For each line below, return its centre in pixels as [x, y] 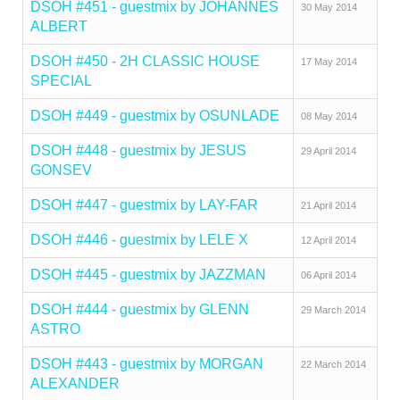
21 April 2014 [329, 205]
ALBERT [59, 26]
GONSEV [61, 170]
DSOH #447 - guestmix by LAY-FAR [144, 205]
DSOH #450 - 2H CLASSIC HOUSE [145, 61]
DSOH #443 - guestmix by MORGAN [147, 364]
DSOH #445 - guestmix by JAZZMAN [148, 275]
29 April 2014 [329, 151]
